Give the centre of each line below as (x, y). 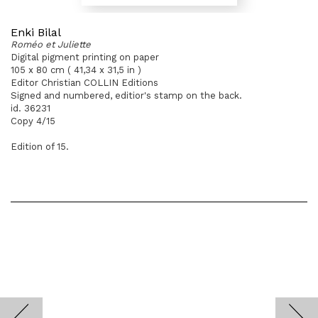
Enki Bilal (36, 32)
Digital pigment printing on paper (85, 57)
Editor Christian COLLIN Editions (84, 83)
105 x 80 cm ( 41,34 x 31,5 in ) (76, 70)
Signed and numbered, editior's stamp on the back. (126, 95)
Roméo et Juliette (51, 44)
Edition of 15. (40, 147)
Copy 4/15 (33, 121)
